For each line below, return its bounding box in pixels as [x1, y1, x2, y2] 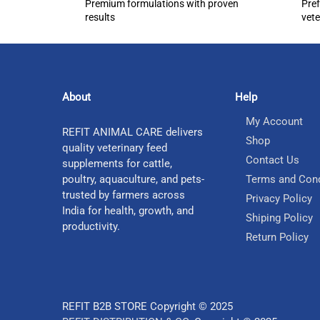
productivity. [62, 220, 120, 234]
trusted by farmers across [62, 189, 185, 202]
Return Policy [246, 231, 309, 244]
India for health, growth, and [62, 204, 194, 218]
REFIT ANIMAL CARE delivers [62, 126, 203, 139]
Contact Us [246, 154, 299, 167]
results [85, 11, 115, 23]
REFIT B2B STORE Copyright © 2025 [62, 300, 233, 314]
